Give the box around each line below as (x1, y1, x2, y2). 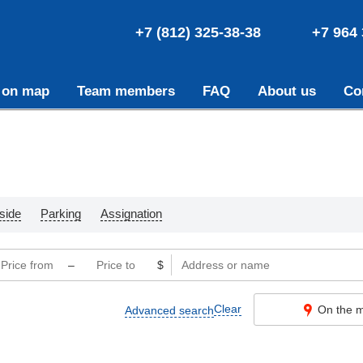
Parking (40, 207, 81, 220)
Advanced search (125, 304, 215, 317)
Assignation (100, 207, 162, 220)
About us (257, 83, 316, 99)
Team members (76, 83, 175, 99)
